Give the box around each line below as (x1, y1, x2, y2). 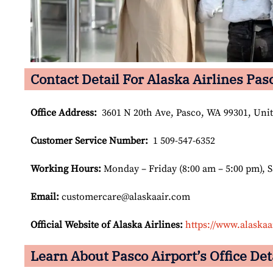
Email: (30, 191, 59, 204)
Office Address (30, 107, 94, 119)
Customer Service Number (30, 135, 145, 147)
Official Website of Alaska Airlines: (30, 219, 183, 232)
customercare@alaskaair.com (59, 191, 190, 204)
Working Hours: (30, 163, 101, 175)
